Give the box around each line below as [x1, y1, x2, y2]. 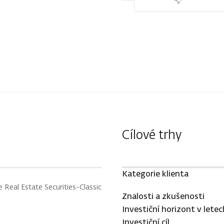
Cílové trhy [122, 126, 181, 142]
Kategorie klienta [122, 168, 188, 179]
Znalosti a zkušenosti [122, 190, 204, 201]
